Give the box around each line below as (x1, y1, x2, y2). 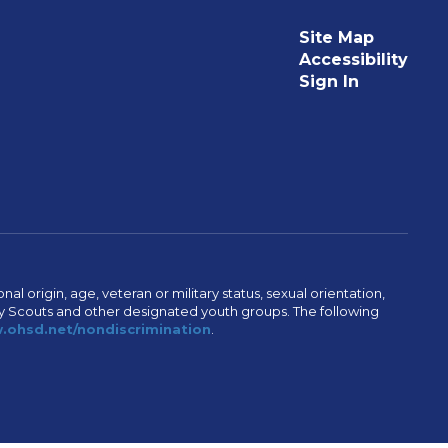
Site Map (298, 28, 374, 48)
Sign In (298, 72, 359, 92)
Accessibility (298, 50, 408, 70)
